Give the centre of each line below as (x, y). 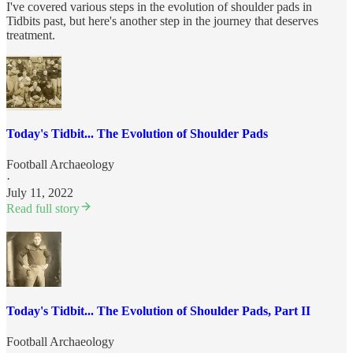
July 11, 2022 (40, 193)
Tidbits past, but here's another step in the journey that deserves (162, 20)
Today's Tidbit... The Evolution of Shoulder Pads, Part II (158, 310)
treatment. (31, 35)
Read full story (43, 209)
